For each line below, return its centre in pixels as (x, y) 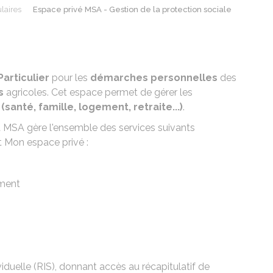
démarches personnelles (154, 78)
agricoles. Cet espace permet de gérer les (98, 92)
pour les (70, 78)
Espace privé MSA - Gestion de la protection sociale (132, 9)
